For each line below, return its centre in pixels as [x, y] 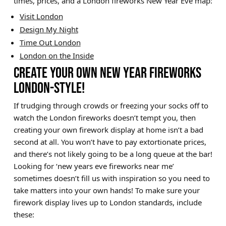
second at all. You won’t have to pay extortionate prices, [110, 142]
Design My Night [49, 29]
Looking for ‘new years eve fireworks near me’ [94, 166]
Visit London [41, 16]
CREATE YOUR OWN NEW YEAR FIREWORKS [107, 72]
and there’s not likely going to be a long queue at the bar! [113, 154]
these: [24, 214]
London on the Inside [56, 55]
